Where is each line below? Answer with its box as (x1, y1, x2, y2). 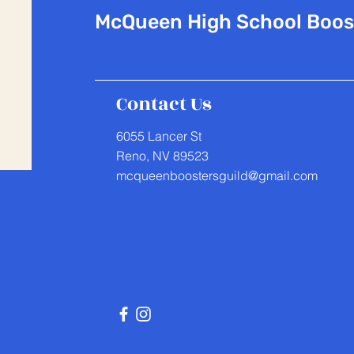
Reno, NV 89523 (116, 148, 209, 164)
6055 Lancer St (116, 128, 201, 144)
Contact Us (116, 90, 212, 119)
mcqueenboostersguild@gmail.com (116, 168, 318, 183)
